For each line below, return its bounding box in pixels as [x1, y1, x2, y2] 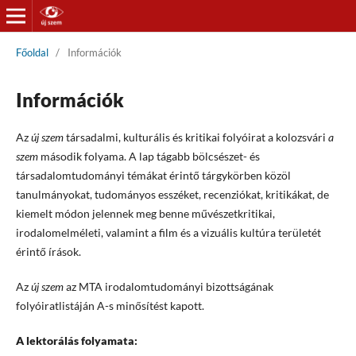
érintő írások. [15, 244, 81, 258]
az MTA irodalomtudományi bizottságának [63, 279, 273, 293]
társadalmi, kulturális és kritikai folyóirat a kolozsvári [63, 130, 328, 144]
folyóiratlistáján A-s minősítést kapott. [15, 298, 204, 312]
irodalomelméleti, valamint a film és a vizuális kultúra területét [15, 225, 321, 239]
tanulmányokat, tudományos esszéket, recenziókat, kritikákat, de [15, 187, 329, 201]
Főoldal [15, 45, 48, 59]
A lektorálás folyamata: [15, 333, 137, 347]
